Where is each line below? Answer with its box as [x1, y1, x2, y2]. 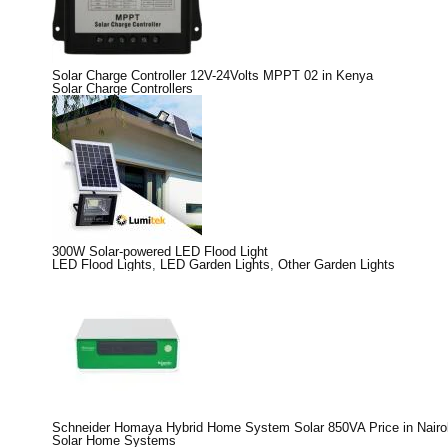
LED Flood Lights [52, 256, 152, 272]
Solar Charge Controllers [52, 80, 193, 96]
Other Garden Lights [278, 256, 395, 272]
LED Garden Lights [160, 256, 270, 272]
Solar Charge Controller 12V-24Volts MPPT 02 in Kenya [52, 67, 373, 83]
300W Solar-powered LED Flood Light [52, 243, 268, 259]
